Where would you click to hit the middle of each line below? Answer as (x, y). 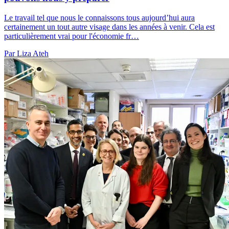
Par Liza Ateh (26, 53)
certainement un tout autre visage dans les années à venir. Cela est (109, 27)
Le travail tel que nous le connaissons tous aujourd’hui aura (99, 17)
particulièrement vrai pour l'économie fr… (72, 36)
